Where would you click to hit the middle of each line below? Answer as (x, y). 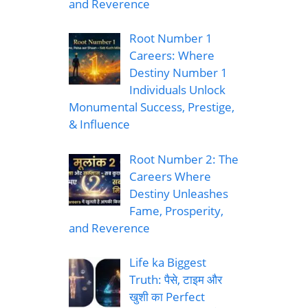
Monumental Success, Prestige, (152, 107)
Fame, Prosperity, (176, 210)
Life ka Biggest (167, 263)
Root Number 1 (170, 38)
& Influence (99, 124)
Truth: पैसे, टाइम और (175, 280)
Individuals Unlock (177, 90)
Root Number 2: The (184, 159)
